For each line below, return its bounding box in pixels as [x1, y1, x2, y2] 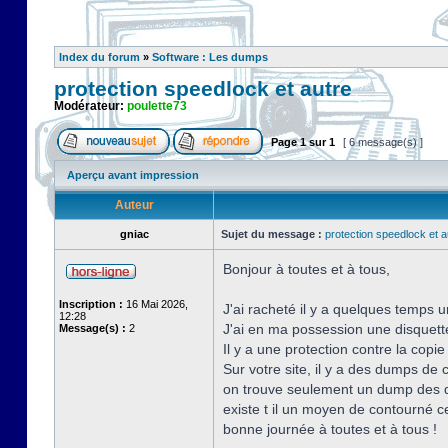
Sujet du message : [221, 228, 322, 240]
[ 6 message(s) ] [340, 136, 426, 148]
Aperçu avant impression [67, 169, 199, 181]
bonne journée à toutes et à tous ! [223, 421, 437, 437]
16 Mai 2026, [123, 298, 188, 310]
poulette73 [127, 99, 187, 113]
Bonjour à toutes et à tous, [223, 261, 390, 277]
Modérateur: [54, 99, 127, 113]
